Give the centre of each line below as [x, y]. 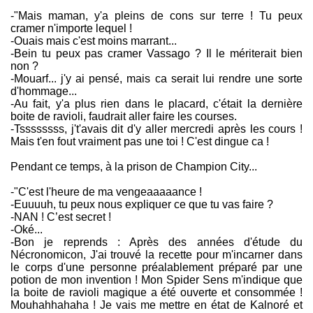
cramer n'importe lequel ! [71, 29]
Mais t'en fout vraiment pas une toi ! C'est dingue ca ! [140, 142]
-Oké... [27, 230]
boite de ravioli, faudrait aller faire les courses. [124, 117]
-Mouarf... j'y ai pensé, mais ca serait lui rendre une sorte [156, 79]
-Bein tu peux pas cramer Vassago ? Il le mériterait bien [156, 54]
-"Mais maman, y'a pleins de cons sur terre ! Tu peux [156, 16]
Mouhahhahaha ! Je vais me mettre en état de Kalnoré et [156, 305]
